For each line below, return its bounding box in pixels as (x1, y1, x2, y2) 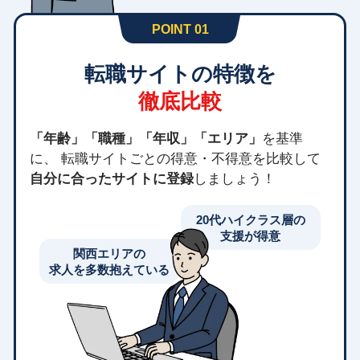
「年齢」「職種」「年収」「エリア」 (30, 130, 263, 147)
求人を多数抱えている (49, 262, 170, 276)
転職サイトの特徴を (84, 62, 276, 87)
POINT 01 (151, 22, 209, 37)
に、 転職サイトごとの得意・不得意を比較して (30, 150, 321, 167)
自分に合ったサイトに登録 (30, 170, 194, 187)
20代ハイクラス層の (195, 212, 305, 227)
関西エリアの (73, 246, 145, 260)
